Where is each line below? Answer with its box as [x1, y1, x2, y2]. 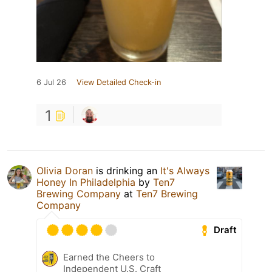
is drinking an [93, 164, 160, 177]
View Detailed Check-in [76, 77, 161, 87]
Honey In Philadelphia [36, 175, 135, 188]
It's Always [160, 164, 209, 177]
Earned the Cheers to [63, 251, 155, 263]
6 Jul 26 [36, 77, 66, 87]
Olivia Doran [36, 164, 93, 177]
